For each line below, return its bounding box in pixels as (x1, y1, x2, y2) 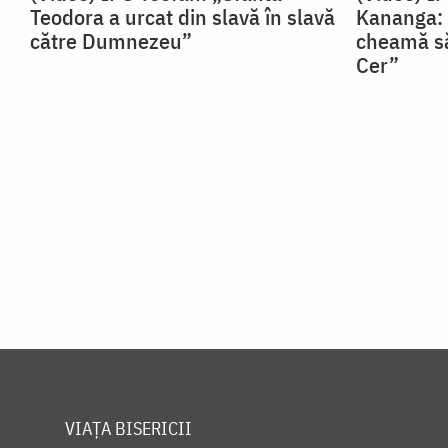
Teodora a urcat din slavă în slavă (30, 2, 335, 32)
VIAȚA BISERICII (65, 417, 192, 441)
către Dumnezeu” (30, 26, 192, 56)
